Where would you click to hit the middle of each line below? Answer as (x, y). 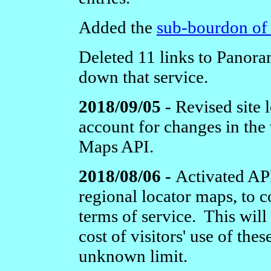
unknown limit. (133, 256)
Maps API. (116, 146)
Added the (118, 27)
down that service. (143, 77)
